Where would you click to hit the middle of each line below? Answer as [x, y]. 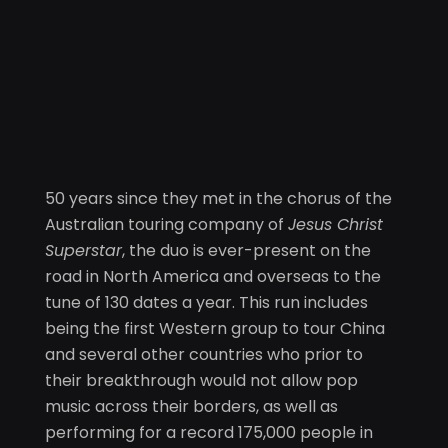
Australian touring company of [166, 224]
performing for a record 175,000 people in [209, 432]
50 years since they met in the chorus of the [218, 198]
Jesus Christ [335, 224]
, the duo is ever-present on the [246, 250]
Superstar [83, 250]
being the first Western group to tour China [215, 328]
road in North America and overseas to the [213, 276]
